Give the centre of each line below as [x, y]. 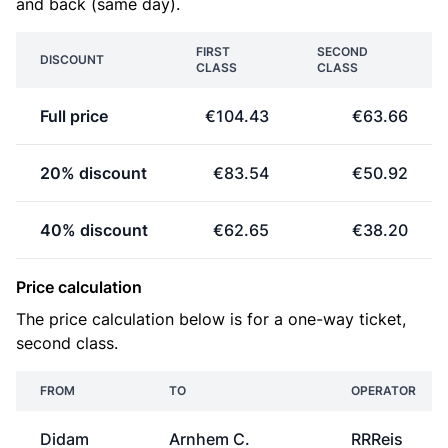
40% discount [94, 230]
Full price [74, 116]
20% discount [93, 173]
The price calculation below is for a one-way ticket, [211, 319]
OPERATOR [383, 390]
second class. [67, 343]
